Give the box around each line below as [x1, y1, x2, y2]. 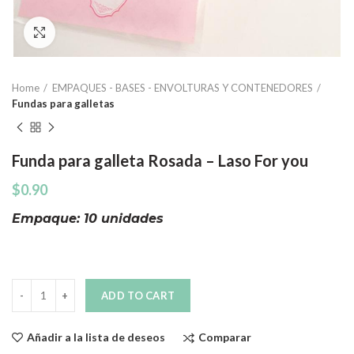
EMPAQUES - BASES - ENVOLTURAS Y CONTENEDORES [52, 81, 313, 94]
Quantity [11, 279, 56, 293]
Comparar [198, 330, 251, 344]
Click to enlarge [55, 25, 134, 39]
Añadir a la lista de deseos [27, 330, 165, 345]
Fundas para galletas [12, 96, 115, 110]
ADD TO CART [101, 288, 175, 302]
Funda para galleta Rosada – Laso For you [12, 150, 308, 170]
